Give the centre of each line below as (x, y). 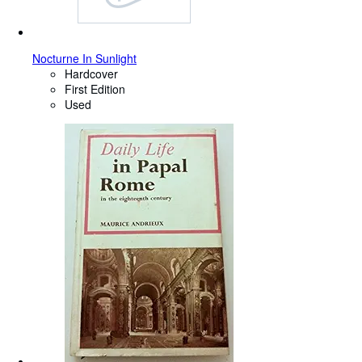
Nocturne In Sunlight (84, 59)
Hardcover (91, 74)
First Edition (95, 89)
